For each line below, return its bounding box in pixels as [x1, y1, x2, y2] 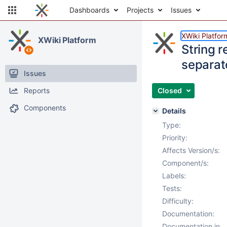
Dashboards [69, 6, 109, 14]
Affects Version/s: [162, 146, 220, 155]
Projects [127, 6, 154, 14]
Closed [158, 86, 182, 95]
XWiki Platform [38, 35, 96, 45]
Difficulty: [162, 197, 194, 205]
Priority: [162, 133, 187, 142]
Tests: [162, 184, 182, 193]
